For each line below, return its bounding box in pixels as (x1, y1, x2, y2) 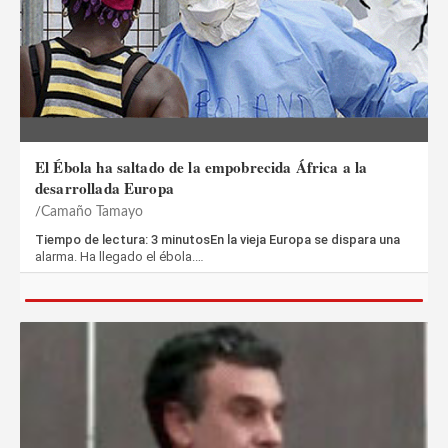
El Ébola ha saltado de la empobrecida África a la (35, 156, 368, 179)
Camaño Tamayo (41, 205, 143, 220)
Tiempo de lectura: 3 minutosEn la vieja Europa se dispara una (35, 232, 400, 248)
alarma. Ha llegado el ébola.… (35, 249, 204, 265)
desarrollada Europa (35, 177, 174, 200)
